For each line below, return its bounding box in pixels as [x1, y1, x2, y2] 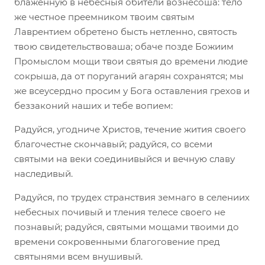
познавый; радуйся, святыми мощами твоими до [14, 221, 239, 232]
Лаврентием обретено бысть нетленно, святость [14, 25, 237, 37]
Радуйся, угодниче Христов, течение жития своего [14, 123, 246, 135]
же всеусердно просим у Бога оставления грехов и [14, 85, 250, 96]
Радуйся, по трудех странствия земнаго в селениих [14, 191, 250, 203]
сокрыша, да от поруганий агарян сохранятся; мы [14, 70, 244, 82]
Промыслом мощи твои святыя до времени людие [14, 55, 248, 67]
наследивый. [14, 167, 73, 179]
